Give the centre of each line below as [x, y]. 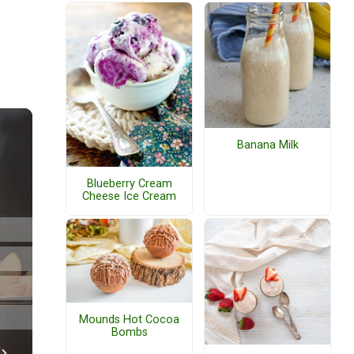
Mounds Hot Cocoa [129, 320]
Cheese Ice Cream [129, 197]
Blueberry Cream [129, 184]
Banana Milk [267, 145]
